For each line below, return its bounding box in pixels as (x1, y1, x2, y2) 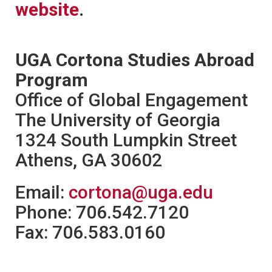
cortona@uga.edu (69, 181, 213, 203)
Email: (15, 181, 69, 203)
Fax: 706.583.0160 (15, 221, 165, 243)
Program (15, 69, 88, 90)
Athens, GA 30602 (15, 149, 162, 171)
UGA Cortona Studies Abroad (15, 49, 254, 70)
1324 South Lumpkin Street (15, 129, 237, 151)
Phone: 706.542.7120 (15, 201, 189, 223)
